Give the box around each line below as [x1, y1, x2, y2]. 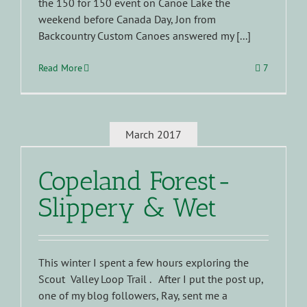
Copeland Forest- [38, 165, 232, 197]
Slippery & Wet [38, 192, 217, 224]
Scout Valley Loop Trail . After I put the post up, [38, 272, 263, 286]
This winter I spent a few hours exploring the [38, 256, 249, 270]
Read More [38, 62, 82, 75]
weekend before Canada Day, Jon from [38, 12, 216, 27]
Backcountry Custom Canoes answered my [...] [38, 29, 251, 43]
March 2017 [125, 127, 182, 141]
